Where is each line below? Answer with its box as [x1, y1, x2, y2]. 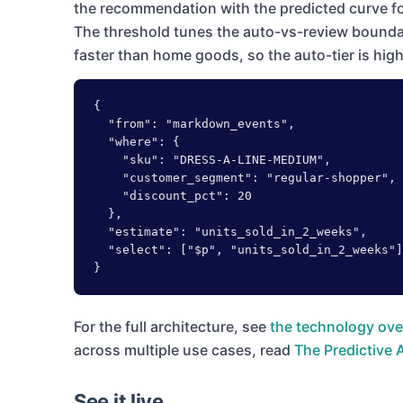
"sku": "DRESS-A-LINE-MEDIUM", [94, 153, 331, 167]
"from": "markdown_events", [94, 117, 295, 131]
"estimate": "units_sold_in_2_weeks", [94, 225, 367, 239]
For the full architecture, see [74, 318, 266, 336]
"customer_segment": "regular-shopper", [94, 171, 396, 185]
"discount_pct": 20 [94, 189, 252, 203]
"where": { [94, 135, 180, 149]
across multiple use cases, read [74, 341, 291, 360]
